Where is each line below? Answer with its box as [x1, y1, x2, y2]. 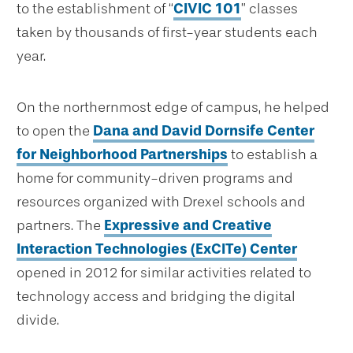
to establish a [228, 146, 318, 164]
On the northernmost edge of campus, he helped [17, 98, 329, 117]
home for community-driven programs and [17, 169, 293, 188]
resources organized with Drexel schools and [17, 193, 306, 211]
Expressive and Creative [104, 217, 272, 235]
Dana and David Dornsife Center [93, 122, 314, 140]
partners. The [17, 217, 104, 235]
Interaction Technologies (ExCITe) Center [17, 240, 297, 258]
